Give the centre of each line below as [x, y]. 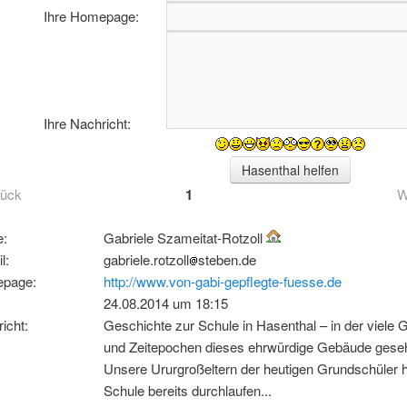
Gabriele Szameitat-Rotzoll [185, 238]
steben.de [227, 260]
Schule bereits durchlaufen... [188, 391]
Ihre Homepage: [91, 16]
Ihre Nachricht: [87, 124]
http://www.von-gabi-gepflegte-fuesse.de [223, 282]
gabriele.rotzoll [146, 260]
